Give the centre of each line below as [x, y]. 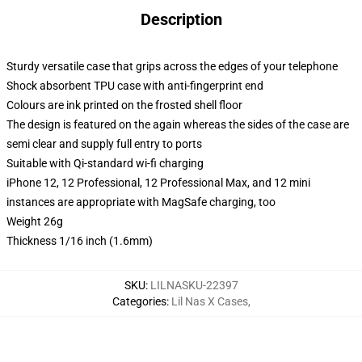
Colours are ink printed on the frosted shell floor [124, 105]
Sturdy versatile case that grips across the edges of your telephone [172, 66]
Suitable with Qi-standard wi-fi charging [105, 163]
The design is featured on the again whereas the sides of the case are [178, 124]
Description [181, 19]
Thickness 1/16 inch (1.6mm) [80, 241]
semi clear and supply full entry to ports [104, 144]
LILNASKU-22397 [194, 285]
